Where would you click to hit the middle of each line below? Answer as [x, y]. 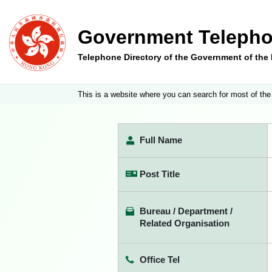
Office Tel [160, 260]
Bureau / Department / [186, 211]
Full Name [161, 140]
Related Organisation [185, 223]
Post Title [160, 174]
